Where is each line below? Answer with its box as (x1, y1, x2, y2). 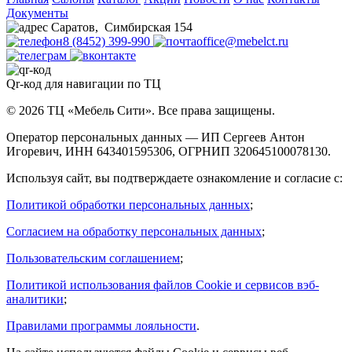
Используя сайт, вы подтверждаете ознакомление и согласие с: (6, 170, 343, 185)
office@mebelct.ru (196, 34, 288, 48)
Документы (6, 5, 68, 20)
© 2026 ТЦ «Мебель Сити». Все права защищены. (6, 103, 275, 117)
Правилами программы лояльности (6, 318, 196, 332)
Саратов (51, 20, 95, 34)
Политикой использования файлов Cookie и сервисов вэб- (6, 277, 319, 291)
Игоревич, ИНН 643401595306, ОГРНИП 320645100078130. (6, 144, 331, 158)
